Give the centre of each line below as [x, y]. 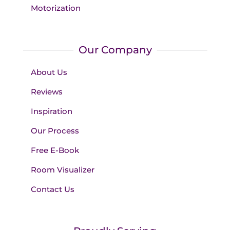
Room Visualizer [62, 170]
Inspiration [51, 111]
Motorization [55, 8]
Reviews [46, 92]
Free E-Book [55, 150]
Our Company [115, 50]
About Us [49, 72]
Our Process [55, 131]
